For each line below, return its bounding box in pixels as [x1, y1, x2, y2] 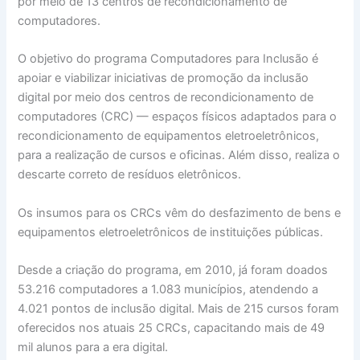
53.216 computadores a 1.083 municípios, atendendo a [18, 281, 319, 297]
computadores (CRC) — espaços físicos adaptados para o [18, 109, 337, 125]
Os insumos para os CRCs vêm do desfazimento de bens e [18, 205, 342, 220]
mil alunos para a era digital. [18, 339, 169, 354]
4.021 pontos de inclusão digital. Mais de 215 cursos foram [18, 301, 340, 316]
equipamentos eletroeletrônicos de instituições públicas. [18, 224, 324, 239]
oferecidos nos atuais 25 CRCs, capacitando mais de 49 [18, 320, 325, 335]
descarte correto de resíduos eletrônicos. [18, 167, 242, 182]
